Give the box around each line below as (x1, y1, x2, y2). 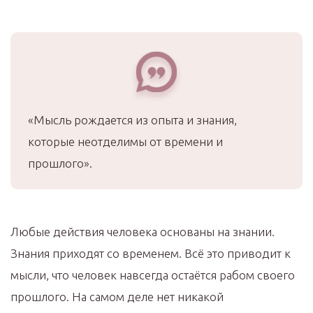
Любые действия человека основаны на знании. (10, 225, 275, 239)
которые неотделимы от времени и (28, 135, 223, 149)
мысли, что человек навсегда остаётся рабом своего (10, 268, 295, 282)
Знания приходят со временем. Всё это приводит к (10, 247, 291, 261)
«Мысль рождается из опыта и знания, (28, 113, 237, 127)
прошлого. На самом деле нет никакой (10, 290, 224, 304)
